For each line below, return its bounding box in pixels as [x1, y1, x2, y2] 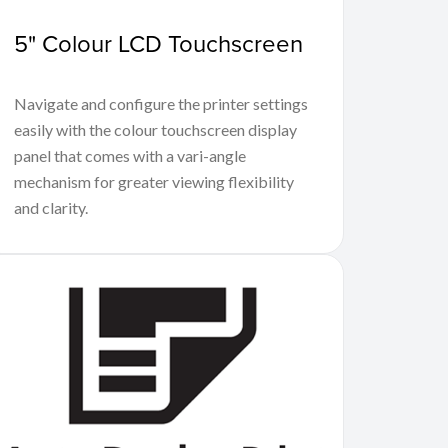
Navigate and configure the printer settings [14, 93, 309, 113]
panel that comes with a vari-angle [14, 145, 247, 165]
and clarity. [14, 197, 89, 217]
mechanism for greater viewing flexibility [14, 171, 295, 191]
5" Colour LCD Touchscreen [14, 25, 304, 60]
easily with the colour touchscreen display [14, 119, 298, 139]
